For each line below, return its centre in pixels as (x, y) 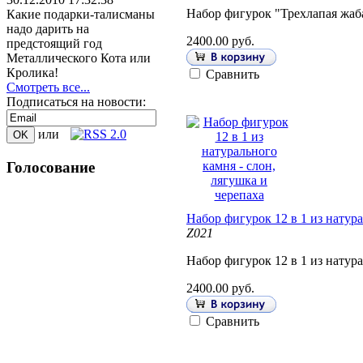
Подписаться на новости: (76, 101)
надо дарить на (48, 28)
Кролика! (32, 72)
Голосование (51, 167)
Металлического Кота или (79, 58)
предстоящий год (54, 43)
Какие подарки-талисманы (81, 14)
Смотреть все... (48, 87)
